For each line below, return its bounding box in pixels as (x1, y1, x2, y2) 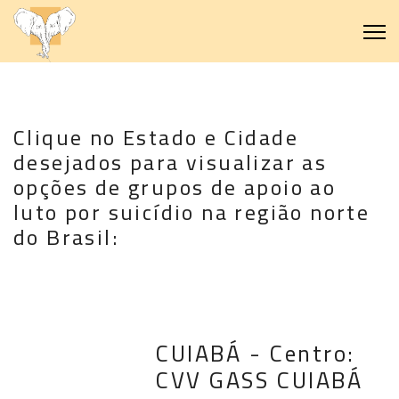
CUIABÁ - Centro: (156, 332, 355, 375)
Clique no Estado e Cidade (13, 118, 298, 158)
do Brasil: (13, 217, 120, 257)
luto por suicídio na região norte (13, 192, 370, 232)
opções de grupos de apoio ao (13, 167, 337, 208)
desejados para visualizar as (13, 142, 328, 183)
